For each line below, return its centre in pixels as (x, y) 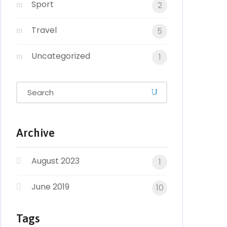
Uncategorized (61, 56)
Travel (44, 30)
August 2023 (55, 161)
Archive (35, 133)
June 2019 (50, 187)
